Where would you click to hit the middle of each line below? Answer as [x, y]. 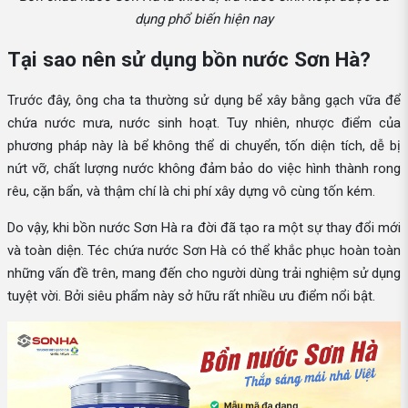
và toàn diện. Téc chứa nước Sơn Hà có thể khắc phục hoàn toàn [204, 251]
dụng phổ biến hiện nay [204, 19]
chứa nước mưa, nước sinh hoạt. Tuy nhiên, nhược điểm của [204, 123]
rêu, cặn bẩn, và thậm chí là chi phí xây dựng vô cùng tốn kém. [191, 192]
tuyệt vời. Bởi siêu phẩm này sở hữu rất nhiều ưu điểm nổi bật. [191, 296]
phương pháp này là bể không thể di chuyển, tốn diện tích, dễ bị [204, 146]
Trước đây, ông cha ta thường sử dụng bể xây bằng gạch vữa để [204, 101]
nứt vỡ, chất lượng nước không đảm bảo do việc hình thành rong [204, 169]
